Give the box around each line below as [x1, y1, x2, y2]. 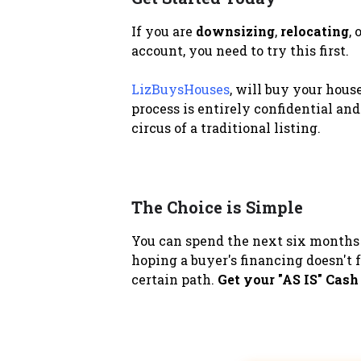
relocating [280, 22, 349, 39]
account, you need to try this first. [131, 41, 349, 59]
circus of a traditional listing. [131, 118, 321, 136]
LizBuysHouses [131, 80, 230, 98]
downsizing [195, 22, 275, 39]
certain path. [131, 270, 218, 288]
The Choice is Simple [131, 196, 303, 218]
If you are [131, 22, 196, 39]
